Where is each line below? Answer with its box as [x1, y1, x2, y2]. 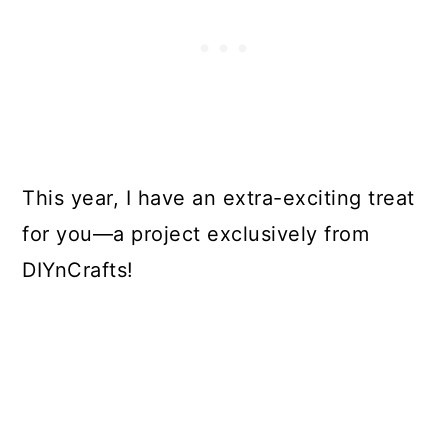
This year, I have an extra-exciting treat [22, 186, 415, 210]
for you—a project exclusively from [22, 222, 370, 246]
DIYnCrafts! [22, 258, 134, 282]
